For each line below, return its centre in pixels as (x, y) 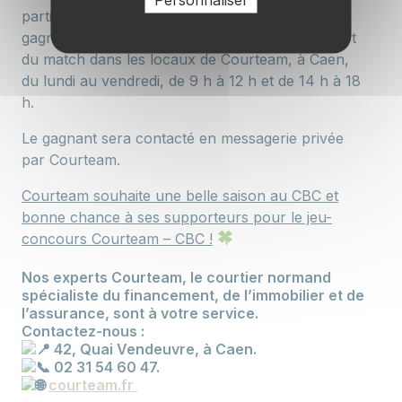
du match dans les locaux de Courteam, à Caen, (185, 59)
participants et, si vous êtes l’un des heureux (173, 16)
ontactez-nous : (88, 331)
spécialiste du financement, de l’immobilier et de (193, 295)
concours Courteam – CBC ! (117, 238)
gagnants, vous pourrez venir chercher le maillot (189, 37)
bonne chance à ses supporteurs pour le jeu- (177, 217)
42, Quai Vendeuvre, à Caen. (155, 349)
